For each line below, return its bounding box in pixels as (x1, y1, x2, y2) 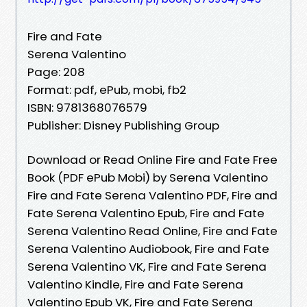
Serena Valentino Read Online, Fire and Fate (27, 222, 278, 239)
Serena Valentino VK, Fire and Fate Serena (27, 258, 267, 275)
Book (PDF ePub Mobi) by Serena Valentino (27, 169, 268, 186)
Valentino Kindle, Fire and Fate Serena (27, 275, 243, 293)
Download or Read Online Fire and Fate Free (27, 151, 278, 168)
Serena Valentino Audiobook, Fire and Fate (27, 240, 269, 257)
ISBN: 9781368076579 (27, 99, 147, 116)
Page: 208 (27, 63, 85, 80)
